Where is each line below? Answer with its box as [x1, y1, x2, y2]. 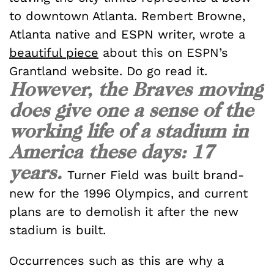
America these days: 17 [9, 140, 213, 163]
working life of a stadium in [9, 119, 248, 142]
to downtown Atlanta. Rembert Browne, [9, 8, 245, 23]
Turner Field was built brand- [67, 167, 244, 182]
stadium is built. [9, 222, 106, 237]
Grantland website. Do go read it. [9, 63, 207, 78]
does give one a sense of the [9, 98, 253, 121]
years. [9, 161, 67, 183]
